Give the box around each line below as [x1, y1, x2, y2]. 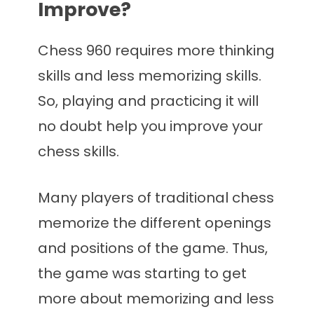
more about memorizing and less [38, 289, 274, 309]
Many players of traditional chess [38, 188, 274, 208]
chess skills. [38, 142, 119, 162]
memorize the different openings [38, 213, 271, 233]
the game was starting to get [38, 264, 247, 284]
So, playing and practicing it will [38, 91, 259, 111]
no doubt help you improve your [38, 116, 263, 137]
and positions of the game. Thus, [38, 238, 268, 259]
